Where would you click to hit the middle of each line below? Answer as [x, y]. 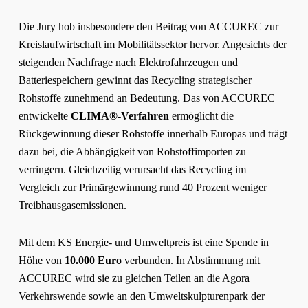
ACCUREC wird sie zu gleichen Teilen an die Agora [134, 278]
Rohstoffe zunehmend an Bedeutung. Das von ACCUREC [146, 98]
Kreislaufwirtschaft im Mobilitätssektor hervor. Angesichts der [152, 44]
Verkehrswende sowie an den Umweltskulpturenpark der [141, 296]
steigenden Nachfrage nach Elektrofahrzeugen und [128, 62]
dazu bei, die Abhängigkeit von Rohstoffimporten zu [132, 152]
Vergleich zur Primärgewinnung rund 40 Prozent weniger [142, 187]
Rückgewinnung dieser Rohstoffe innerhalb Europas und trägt [153, 134]
